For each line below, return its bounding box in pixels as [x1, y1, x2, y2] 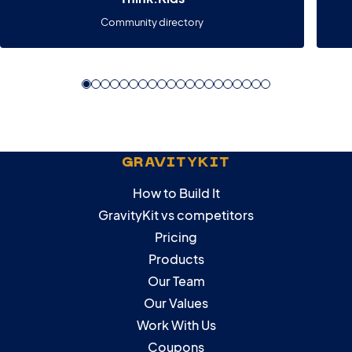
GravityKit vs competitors [98, 207, 254, 224]
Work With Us [136, 317, 216, 334]
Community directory [101, 14, 204, 28]
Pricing [155, 229, 197, 246]
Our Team [147, 273, 205, 290]
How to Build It [132, 185, 220, 202]
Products [148, 251, 204, 268]
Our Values [144, 295, 208, 312]
